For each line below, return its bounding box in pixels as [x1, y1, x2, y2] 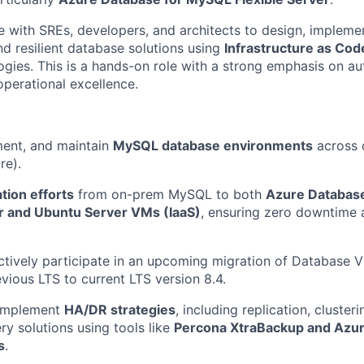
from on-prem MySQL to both [74, 186, 266, 202]
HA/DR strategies [64, 301, 175, 318]
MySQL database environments [113, 137, 313, 154]
